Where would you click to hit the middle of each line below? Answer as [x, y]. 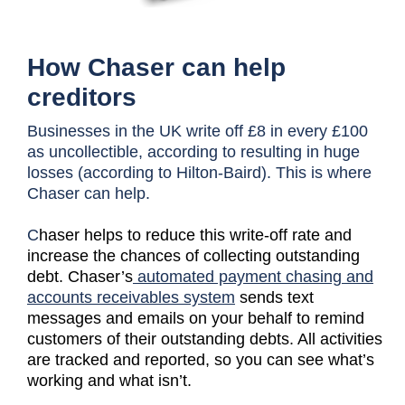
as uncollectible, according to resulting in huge [193, 151]
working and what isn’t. [109, 380]
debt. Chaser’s [80, 276]
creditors [82, 97]
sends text [274, 297]
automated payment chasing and [253, 276]
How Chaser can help [156, 67]
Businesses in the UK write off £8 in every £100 [198, 131]
